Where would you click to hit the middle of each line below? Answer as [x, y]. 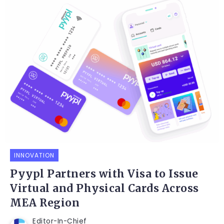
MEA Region [45, 203]
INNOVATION [34, 155]
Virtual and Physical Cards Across [104, 189]
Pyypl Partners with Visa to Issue [104, 174]
